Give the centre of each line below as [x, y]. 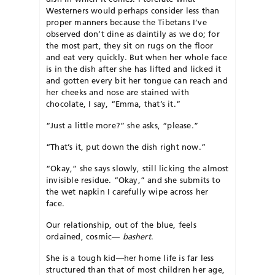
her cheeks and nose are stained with [118, 92]
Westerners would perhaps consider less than [133, 10]
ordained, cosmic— [84, 236]
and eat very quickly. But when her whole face [137, 57]
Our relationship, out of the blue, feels [121, 224]
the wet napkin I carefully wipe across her [127, 191]
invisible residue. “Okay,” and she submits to [133, 180]
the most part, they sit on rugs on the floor [130, 45]
